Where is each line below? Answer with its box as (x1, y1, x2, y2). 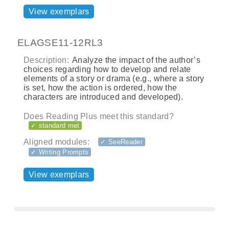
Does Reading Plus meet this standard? (24, 111, 174, 121)
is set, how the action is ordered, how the (24, 83, 177, 92)
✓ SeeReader (100, 138, 143, 146)
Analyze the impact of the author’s (70, 55, 201, 64)
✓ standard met (31, 121, 80, 129)
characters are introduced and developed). (24, 92, 184, 101)
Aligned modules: (24, 138, 90, 147)
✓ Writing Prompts (31, 148, 89, 156)
